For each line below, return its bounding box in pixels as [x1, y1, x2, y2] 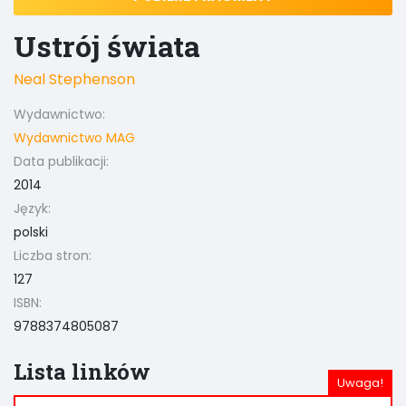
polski [14, 223, 48, 241]
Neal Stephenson [14, 69, 135, 90]
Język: [14, 199, 51, 217]
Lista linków [14, 357, 150, 386]
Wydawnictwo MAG [14, 129, 135, 147]
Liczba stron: [14, 246, 92, 265]
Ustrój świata [14, 26, 200, 65]
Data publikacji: [14, 152, 109, 170]
